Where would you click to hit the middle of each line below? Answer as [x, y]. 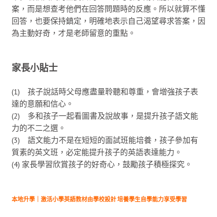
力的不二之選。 [39, 128]
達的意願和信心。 [43, 103]
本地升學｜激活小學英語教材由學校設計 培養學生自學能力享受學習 [99, 199]
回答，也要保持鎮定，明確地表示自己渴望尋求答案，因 [108, 21]
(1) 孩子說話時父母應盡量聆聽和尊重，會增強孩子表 [105, 91]
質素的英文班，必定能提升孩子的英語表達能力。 [97, 152]
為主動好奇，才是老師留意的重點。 [74, 33]
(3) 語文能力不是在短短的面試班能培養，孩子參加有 [105, 140]
